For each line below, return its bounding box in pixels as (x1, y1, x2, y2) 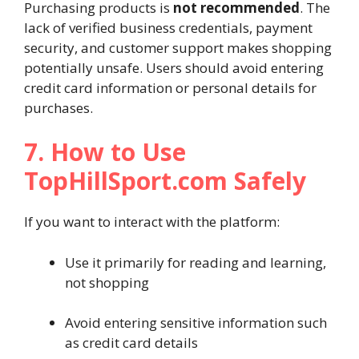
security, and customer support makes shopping (24, 38, 332, 57)
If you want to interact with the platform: (24, 212, 280, 231)
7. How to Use (24, 135, 186, 168)
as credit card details (65, 333, 198, 352)
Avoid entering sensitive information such (65, 313, 327, 332)
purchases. (24, 98, 93, 117)
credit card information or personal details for (24, 78, 317, 97)
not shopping (65, 272, 149, 292)
